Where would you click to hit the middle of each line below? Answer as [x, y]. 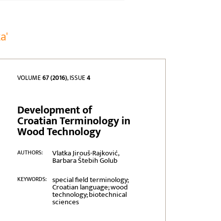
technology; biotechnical [89, 195]
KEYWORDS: [32, 179]
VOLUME [30, 78]
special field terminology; [90, 180]
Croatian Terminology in [74, 121]
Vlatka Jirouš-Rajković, [85, 153]
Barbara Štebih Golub [85, 161]
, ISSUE [77, 78]
